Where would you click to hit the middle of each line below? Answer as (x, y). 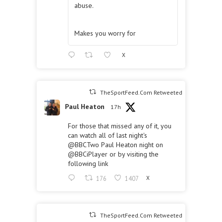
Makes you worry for (105, 33)
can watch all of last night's (108, 135)
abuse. (84, 6)
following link (88, 163)
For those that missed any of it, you (120, 126)
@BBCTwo (83, 144)
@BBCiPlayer (88, 154)
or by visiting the (133, 154)
